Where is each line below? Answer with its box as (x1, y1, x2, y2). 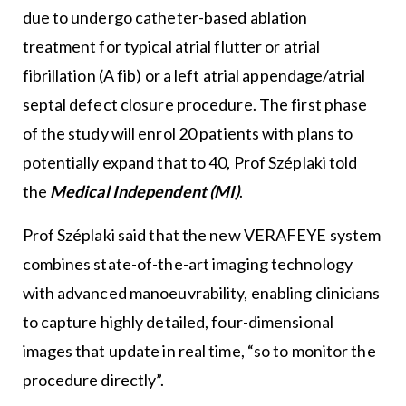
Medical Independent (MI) (49, 181, 240, 202)
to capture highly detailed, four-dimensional (22, 312, 333, 333)
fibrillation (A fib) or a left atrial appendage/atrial (22, 65, 365, 86)
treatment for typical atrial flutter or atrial (22, 36, 321, 57)
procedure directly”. (22, 370, 165, 391)
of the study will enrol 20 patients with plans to (22, 123, 353, 144)
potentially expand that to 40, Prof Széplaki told (22, 152, 358, 173)
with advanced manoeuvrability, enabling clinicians (22, 283, 381, 304)
